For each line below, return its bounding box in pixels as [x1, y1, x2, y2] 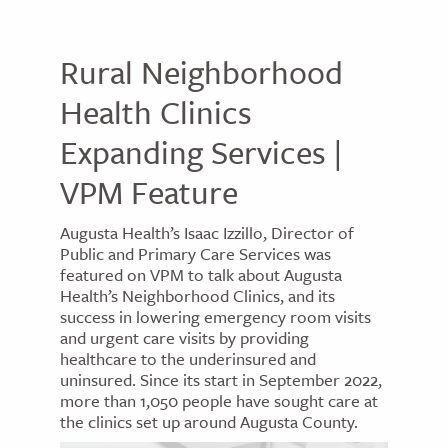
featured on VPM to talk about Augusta [60, 262, 342, 287]
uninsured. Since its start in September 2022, [60, 367, 382, 392]
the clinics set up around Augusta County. [60, 409, 358, 434]
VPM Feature [60, 169, 238, 215]
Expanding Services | [60, 129, 342, 175]
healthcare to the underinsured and [60, 346, 316, 371]
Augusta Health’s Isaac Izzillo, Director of [60, 220, 354, 245]
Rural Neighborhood [60, 49, 343, 95]
